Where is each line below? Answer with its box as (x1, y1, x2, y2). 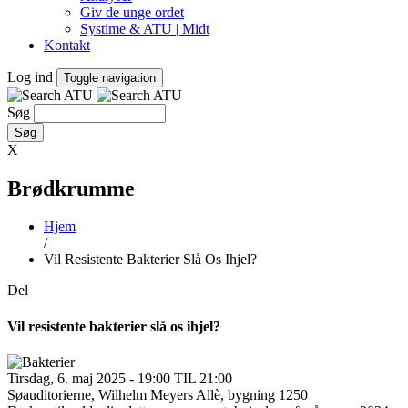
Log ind (7, 68, 53, 85)
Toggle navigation (64, 70, 156, 85)
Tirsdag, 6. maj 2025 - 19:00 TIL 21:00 (7, 370, 232, 386)
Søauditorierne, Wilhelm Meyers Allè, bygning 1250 (7, 386, 308, 403)
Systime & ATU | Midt (80, 20, 209, 36)
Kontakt (44, 36, 90, 53)
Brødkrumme (7, 176, 135, 200)
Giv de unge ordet (80, 4, 184, 20)
